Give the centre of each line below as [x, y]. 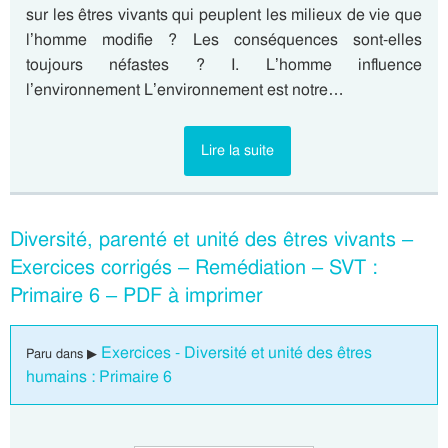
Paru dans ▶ [63, 353]
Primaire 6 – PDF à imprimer [136, 295]
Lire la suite [237, 150]
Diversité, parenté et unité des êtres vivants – [211, 239]
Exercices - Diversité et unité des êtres [236, 352]
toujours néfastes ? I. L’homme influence [224, 64]
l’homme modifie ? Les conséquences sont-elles [224, 39]
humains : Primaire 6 [99, 376]
